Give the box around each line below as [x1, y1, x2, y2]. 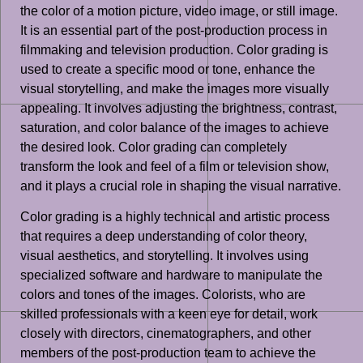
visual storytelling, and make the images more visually [20, 81, 329, 96]
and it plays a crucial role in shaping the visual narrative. [20, 178, 341, 193]
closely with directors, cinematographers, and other [20, 327, 311, 341]
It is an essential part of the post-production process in [20, 23, 327, 37]
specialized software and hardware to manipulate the [20, 268, 322, 283]
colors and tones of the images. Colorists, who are [20, 288, 305, 302]
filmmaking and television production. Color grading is [20, 42, 328, 57]
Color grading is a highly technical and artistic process [20, 210, 330, 224]
